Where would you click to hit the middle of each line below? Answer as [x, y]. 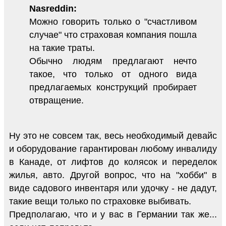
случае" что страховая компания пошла [113, 35]
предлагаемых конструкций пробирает [113, 88]
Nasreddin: [53, 9]
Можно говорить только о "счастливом [113, 22]
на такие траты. [62, 48]
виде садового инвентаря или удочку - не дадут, [113, 188]
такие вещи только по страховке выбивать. [100, 202]
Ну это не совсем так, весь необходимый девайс [113, 136]
